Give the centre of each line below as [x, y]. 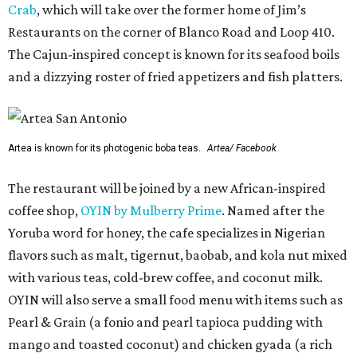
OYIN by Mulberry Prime [151, 210]
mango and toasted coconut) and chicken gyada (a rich [170, 344]
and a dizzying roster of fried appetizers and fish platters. [175, 76]
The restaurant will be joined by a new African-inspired [167, 188]
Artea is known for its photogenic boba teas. [104, 148]
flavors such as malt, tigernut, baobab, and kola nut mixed [178, 255]
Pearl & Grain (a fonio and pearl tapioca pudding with [165, 322]
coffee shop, [44, 210]
